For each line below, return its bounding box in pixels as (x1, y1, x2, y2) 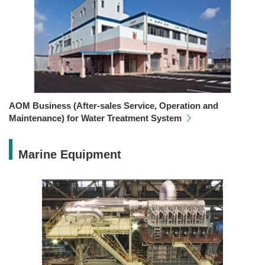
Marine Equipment (18, 147, 121, 161)
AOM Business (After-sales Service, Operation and (9, 101, 218, 111)
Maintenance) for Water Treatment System (9, 113, 182, 124)
